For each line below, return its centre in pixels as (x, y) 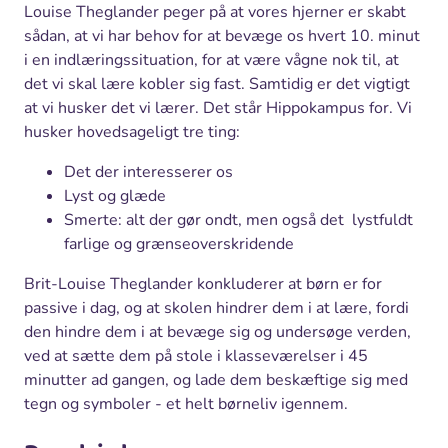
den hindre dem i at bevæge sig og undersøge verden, (217, 331)
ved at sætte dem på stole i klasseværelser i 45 (196, 355)
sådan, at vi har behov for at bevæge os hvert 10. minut (222, 35)
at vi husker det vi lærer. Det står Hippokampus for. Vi (218, 107)
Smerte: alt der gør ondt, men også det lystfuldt (238, 219)
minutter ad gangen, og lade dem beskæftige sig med (216, 379)
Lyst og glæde (115, 195)
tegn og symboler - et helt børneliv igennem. (186, 403)
